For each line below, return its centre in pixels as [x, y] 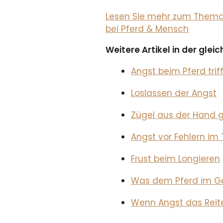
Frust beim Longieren [175, 159]
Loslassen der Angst [174, 93]
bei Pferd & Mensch [147, 29]
